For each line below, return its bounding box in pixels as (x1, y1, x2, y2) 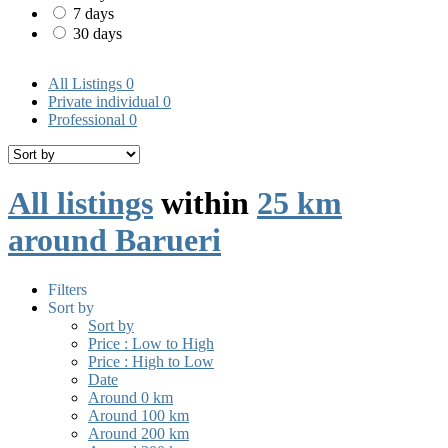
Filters (48, 280, 87, 298)
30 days (73, 25, 122, 43)
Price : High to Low (88, 352, 214, 370)
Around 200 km (88, 424, 189, 442)
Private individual (48, 93, 163, 111)
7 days (73, 5, 114, 23)
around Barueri (8, 222, 221, 259)
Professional (48, 111, 129, 129)
